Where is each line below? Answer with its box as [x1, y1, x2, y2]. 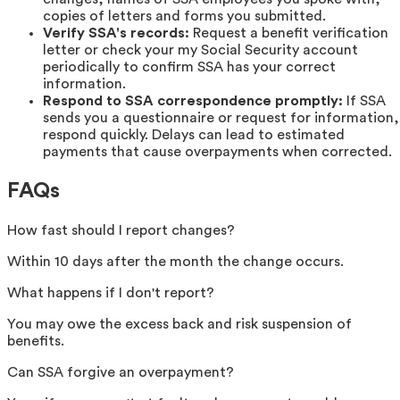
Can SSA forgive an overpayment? [7, 364, 234, 379]
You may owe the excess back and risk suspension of [7, 316, 352, 331]
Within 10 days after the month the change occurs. [7, 254, 344, 269]
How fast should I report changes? [7, 222, 235, 237]
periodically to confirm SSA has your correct [43, 59, 336, 74]
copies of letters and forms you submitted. [43, 8, 326, 23]
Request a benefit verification [189, 25, 388, 40]
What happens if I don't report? [7, 285, 214, 300]
